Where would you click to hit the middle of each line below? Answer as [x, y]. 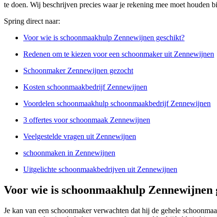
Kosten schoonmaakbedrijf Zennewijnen [85, 87]
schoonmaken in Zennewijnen [69, 153]
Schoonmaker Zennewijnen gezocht [78, 70]
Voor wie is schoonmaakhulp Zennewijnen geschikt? [104, 37]
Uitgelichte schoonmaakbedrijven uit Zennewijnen [100, 169]
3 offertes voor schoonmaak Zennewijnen [87, 120]
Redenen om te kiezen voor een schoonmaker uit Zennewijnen [119, 54]
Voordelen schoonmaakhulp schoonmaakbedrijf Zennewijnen [117, 103]
